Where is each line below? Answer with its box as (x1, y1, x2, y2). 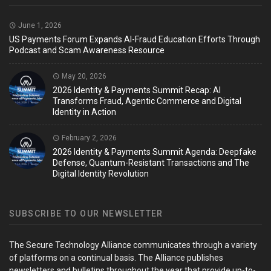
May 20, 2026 (60, 72, 106, 81)
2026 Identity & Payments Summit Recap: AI (53, 85, 221, 96)
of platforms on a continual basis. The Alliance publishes (9, 253, 223, 263)
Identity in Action (53, 107, 116, 117)
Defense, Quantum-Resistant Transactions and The (53, 158, 249, 168)
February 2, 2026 (60, 134, 117, 143)
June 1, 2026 (16, 21, 62, 30)
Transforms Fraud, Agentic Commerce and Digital (53, 96, 241, 106)
